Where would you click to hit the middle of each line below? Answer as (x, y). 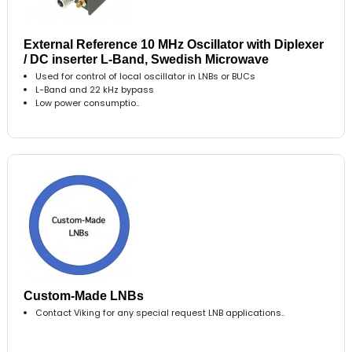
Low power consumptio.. (88, 103)
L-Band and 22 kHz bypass (95, 89)
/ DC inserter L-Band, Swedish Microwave (147, 59)
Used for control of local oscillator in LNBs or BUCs (146, 76)
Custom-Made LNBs (84, 295)
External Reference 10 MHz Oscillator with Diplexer (174, 44)
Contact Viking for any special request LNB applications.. (160, 312)
